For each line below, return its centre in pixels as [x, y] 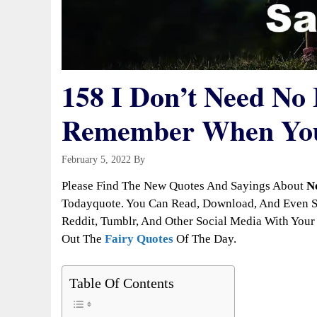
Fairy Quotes [139, 238]
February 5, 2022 [96, 160]
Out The [83, 238]
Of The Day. [206, 238]
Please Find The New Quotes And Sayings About [184, 185]
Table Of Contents [122, 283]
